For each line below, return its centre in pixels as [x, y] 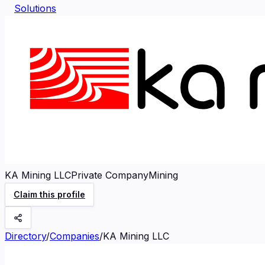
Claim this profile [49, 194]
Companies [75, 236]
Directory [25, 236]
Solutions [35, 8]
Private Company [110, 175]
